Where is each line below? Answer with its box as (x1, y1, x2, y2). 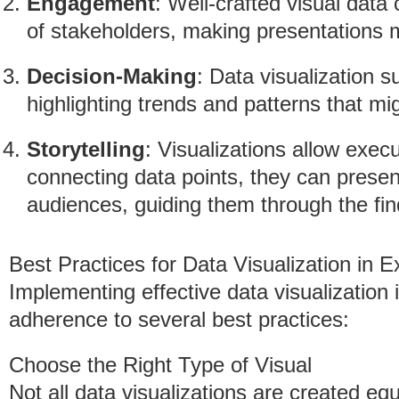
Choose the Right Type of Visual (9, 353, 312, 377)
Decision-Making (27, 64, 197, 88)
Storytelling (27, 137, 145, 161)
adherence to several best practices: (9, 307, 349, 331)
